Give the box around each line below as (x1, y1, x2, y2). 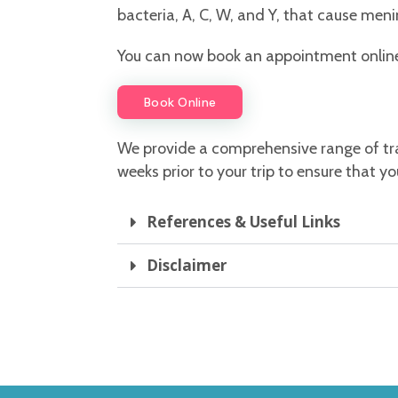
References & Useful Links (147, 211, 340, 233)
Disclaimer (147, 255, 227, 276)
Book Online (144, 94, 217, 111)
